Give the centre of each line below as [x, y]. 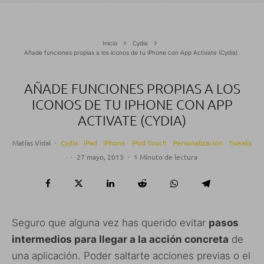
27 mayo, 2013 [100, 157]
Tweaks [240, 143]
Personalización [198, 143]
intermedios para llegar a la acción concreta [120, 240]
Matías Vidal [32, 143]
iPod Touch [149, 143]
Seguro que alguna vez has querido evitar [110, 223]
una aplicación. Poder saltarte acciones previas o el [131, 256]
